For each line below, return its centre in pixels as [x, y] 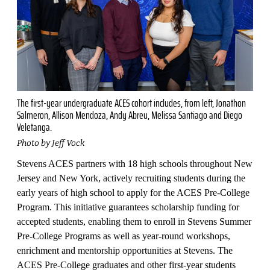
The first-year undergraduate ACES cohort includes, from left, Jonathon [131, 103]
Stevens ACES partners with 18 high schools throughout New [135, 163]
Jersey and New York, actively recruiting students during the [131, 178]
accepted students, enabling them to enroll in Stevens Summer [134, 221]
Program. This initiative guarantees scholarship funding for [128, 207]
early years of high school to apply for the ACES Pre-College [133, 192]
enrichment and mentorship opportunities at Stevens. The [125, 250]
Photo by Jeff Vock [51, 143]
